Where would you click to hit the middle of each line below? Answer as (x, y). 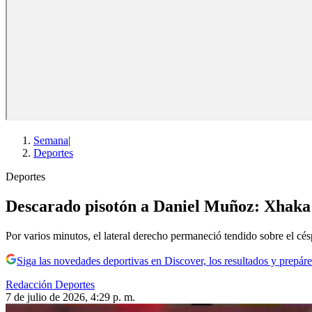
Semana (51, 141)
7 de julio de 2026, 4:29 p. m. (70, 297)
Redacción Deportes (50, 284)
